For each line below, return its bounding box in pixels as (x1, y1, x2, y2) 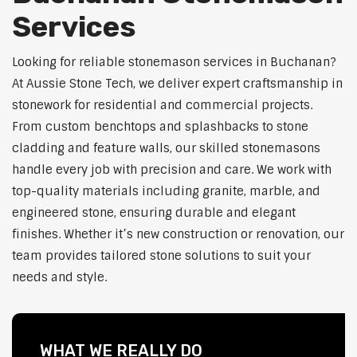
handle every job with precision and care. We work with (12, 162, 331, 178)
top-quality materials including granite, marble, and (12, 183, 320, 200)
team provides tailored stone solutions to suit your (12, 248, 311, 265)
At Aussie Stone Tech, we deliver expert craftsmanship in (12, 76, 343, 92)
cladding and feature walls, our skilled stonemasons (12, 140, 320, 157)
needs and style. (12, 269, 107, 286)
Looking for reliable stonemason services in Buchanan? (12, 54, 336, 71)
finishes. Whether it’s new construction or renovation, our (12, 226, 344, 243)
